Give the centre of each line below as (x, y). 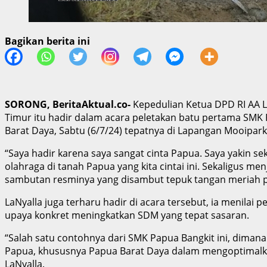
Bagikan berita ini (47, 41)
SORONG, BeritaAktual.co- (68, 104)
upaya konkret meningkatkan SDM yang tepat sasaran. (127, 215)
